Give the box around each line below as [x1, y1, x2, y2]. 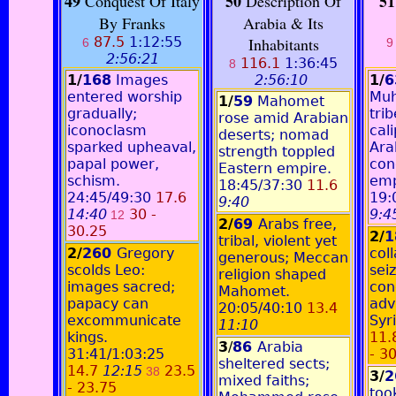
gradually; [67, 105, 137, 122]
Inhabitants [247, 34, 319, 55]
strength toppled [218, 143, 335, 160]
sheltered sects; [218, 355, 330, 372]
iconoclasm [67, 122, 147, 139]
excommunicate [67, 312, 181, 329]
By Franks [99, 12, 165, 34]
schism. [67, 172, 120, 189]
